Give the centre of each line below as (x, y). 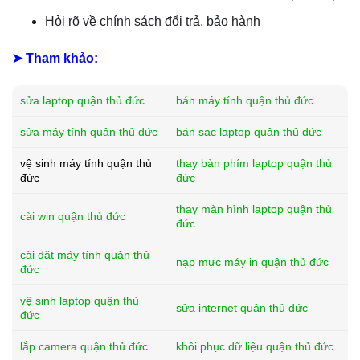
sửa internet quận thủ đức (242, 308)
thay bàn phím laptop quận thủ (254, 163)
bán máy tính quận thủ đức (245, 100)
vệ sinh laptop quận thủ (80, 301)
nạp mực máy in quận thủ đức (252, 262)
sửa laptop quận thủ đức (82, 100)
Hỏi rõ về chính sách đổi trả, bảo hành (152, 22)
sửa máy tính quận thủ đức (89, 132)
